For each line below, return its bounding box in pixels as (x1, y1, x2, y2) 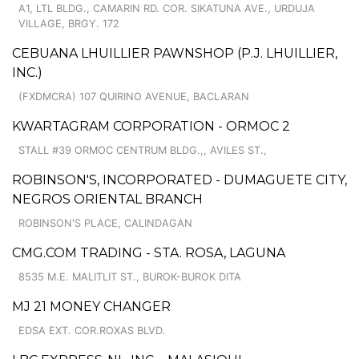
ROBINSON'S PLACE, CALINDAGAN (18, 216, 192, 229)
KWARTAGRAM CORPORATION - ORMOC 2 (12, 118, 290, 134)
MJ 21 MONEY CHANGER (12, 298, 171, 314)
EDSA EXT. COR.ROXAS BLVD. (18, 324, 165, 337)
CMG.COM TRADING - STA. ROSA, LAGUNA (12, 244, 285, 260)
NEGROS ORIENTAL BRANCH (12, 191, 203, 207)
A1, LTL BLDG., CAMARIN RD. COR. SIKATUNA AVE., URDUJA (18, 2, 315, 14)
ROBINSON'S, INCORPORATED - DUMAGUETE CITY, (12, 171, 347, 188)
